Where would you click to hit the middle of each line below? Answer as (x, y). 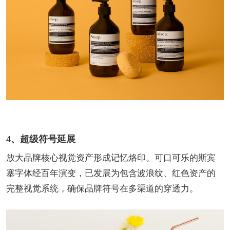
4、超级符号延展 (41, 139)
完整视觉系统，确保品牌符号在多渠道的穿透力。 (102, 188)
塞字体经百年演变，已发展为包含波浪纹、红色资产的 (111, 173)
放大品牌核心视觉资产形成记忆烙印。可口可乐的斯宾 (111, 158)
